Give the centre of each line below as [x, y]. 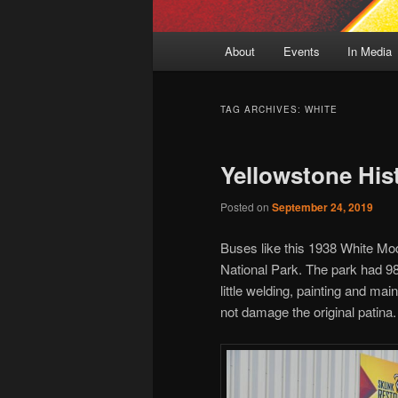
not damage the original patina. [308, 311]
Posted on [246, 207]
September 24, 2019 [322, 207]
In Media [370, 52]
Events [301, 52]
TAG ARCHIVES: [263, 110]
